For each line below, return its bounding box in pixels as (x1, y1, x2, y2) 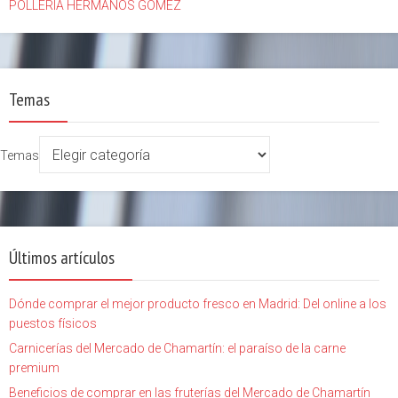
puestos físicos (9, 315, 97, 330)
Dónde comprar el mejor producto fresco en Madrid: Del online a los (9, 296, 386, 311)
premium (9, 360, 60, 375)
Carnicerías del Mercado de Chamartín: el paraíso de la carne (9, 340, 346, 355)
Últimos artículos (9, 245, 115, 269)
